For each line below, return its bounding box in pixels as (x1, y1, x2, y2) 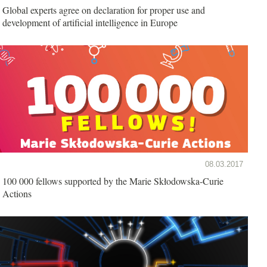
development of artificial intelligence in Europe (2, 15, 178, 29)
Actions (2, 187, 32, 200)
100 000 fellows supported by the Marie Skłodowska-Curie (2, 174, 223, 187)
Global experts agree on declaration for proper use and (2, 3, 205, 16)
